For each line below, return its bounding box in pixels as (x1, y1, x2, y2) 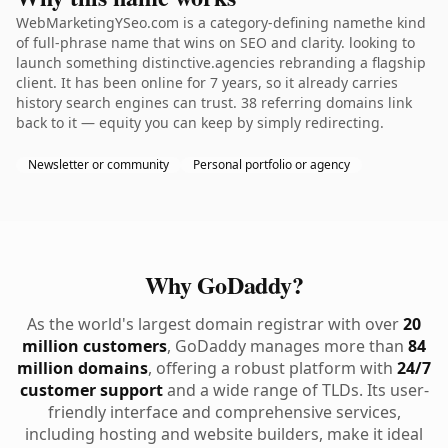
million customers (22, 335, 167, 357)
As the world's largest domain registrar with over (27, 313, 403, 335)
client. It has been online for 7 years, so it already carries (16, 73, 398, 92)
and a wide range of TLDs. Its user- (162, 379, 429, 401)
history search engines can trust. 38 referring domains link (16, 93, 412, 112)
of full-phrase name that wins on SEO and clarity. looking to (16, 33, 415, 52)
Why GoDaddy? (144, 267, 304, 302)
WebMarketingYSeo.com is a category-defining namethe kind (16, 13, 426, 32)
